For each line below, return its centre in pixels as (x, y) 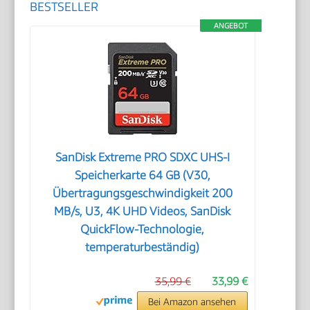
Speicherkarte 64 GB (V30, (142, 175)
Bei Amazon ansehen (192, 301)
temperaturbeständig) (143, 247)
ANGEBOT (230, 25)
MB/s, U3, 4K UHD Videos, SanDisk (143, 211)
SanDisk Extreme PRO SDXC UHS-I (142, 157)
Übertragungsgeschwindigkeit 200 (142, 193)
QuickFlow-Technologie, (143, 229)
